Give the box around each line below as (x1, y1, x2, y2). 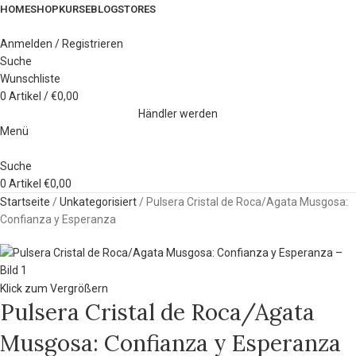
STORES (118, 3, 156, 15)
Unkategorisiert (60, 195, 139, 208)
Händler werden (138, 107, 218, 120)
